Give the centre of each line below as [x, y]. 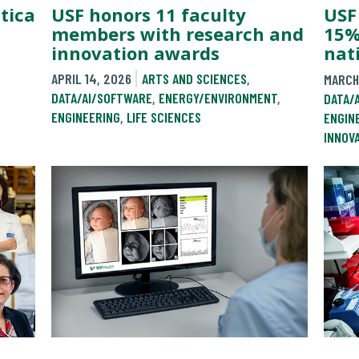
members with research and [177, 33]
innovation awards [135, 52]
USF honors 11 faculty [149, 14]
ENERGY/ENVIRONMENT [218, 98]
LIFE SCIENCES [164, 117]
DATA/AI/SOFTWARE [102, 98]
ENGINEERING [86, 117]
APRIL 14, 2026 [91, 79]
